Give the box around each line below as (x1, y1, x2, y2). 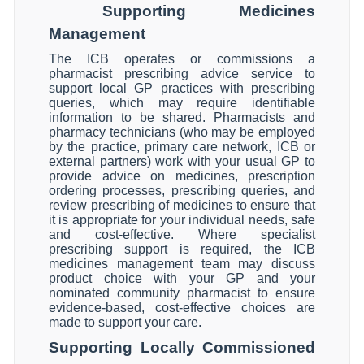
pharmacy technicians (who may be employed (49, 125, 315, 139)
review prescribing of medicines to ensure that (49, 198, 315, 212)
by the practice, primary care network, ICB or (49, 140, 315, 154)
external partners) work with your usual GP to (49, 154, 315, 168)
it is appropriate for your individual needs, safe (49, 213, 315, 227)
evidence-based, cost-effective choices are (49, 301, 315, 314)
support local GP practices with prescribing (49, 81, 315, 95)
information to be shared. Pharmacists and (49, 110, 315, 124)
